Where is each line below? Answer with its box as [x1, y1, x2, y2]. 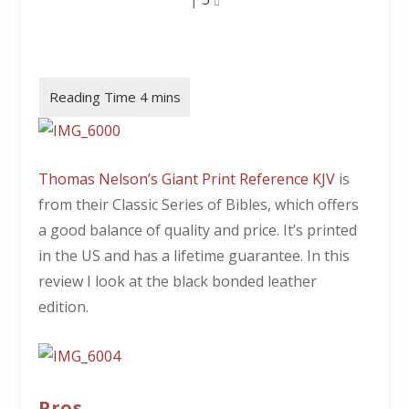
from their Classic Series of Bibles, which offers [38, 194, 360, 215]
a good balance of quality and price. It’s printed [38, 220, 358, 241]
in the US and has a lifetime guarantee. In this [38, 246, 351, 267]
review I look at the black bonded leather [38, 271, 318, 292]
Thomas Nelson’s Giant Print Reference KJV [38, 169, 336, 190]
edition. [38, 297, 89, 318]
